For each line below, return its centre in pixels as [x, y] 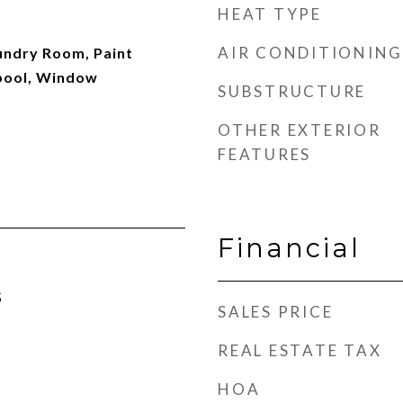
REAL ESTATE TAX [300, 350]
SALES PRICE [276, 312]
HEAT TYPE [270, 14]
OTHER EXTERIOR [300, 130]
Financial [289, 248]
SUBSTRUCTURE [292, 91]
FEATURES [264, 154]
